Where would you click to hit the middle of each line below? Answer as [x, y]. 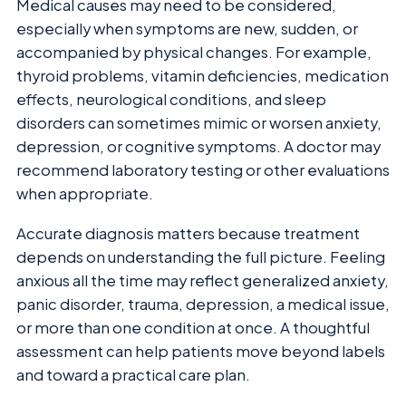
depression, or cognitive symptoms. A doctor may [198, 146]
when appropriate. [85, 193]
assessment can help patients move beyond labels [201, 352]
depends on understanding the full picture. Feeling [201, 257]
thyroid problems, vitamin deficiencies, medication [203, 75]
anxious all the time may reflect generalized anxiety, [203, 281]
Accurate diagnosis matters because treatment [188, 234]
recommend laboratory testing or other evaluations [203, 169]
